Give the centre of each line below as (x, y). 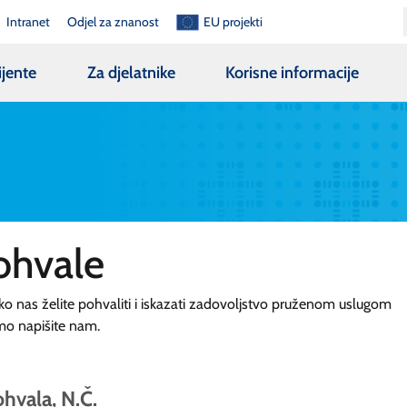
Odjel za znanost (114, 21)
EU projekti (233, 21)
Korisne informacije (293, 72)
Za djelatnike (131, 72)
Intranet (28, 21)
